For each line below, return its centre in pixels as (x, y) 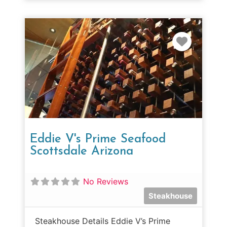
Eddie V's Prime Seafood (98, 139)
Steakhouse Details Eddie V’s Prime (103, 221)
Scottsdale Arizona (82, 151)
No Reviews (106, 181)
